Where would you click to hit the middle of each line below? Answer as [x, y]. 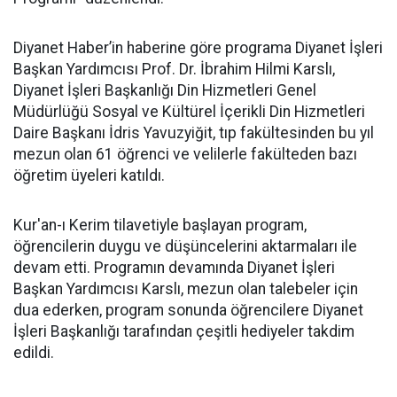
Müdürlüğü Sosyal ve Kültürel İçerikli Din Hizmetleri [189, 112]
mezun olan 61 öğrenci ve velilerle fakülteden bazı [185, 154]
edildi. [34, 353]
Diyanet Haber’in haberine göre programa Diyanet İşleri [198, 48]
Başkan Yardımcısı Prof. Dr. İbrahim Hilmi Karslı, [174, 69]
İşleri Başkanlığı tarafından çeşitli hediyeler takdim [184, 331]
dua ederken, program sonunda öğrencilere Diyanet [188, 310]
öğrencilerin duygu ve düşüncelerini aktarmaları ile [185, 246]
